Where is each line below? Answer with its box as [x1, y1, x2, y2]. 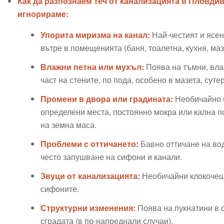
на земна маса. [40, 119, 96, 131]
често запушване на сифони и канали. [40, 151, 182, 163]
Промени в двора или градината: [40, 93, 173, 105]
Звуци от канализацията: [40, 170, 140, 182]
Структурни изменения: [40, 202, 135, 214]
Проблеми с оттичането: [40, 138, 138, 150]
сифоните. [40, 183, 79, 195]
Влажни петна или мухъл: [40, 61, 144, 73]
